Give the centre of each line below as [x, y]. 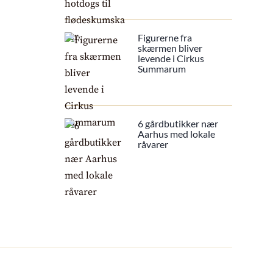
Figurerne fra [165, 37]
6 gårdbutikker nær [178, 123]
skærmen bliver [170, 48]
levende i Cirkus [171, 58]
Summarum [161, 68]
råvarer [153, 144]
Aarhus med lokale [176, 133]
